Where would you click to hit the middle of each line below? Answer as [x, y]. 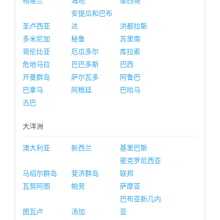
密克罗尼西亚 [140, 161]
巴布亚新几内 [140, 199]
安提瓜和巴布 [92, 13]
